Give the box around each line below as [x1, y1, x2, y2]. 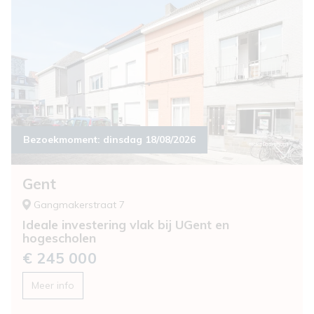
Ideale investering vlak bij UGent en [22, 217, 229, 233]
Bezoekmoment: [30, 133, 103, 146]
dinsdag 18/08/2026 [103, 133, 196, 146]
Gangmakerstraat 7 [34, 198, 125, 212]
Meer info [32, 279, 74, 292]
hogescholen [22, 230, 96, 246]
